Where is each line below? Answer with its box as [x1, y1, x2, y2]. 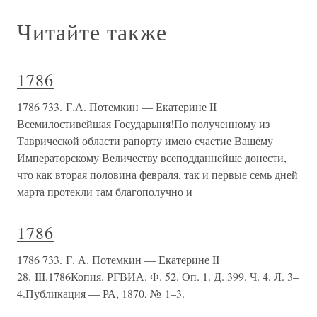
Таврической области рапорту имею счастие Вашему [17, 133, 273, 149]
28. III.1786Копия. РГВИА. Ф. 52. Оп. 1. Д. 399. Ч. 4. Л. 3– [17, 269, 299, 284]
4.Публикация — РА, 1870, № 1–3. [17, 286, 185, 301]
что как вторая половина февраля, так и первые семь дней [17, 167, 298, 183]
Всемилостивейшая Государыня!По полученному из [17, 116, 270, 132]
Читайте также [17, 16, 167, 47]
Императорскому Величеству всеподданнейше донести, [17, 150, 287, 166]
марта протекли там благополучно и [17, 184, 192, 200]
